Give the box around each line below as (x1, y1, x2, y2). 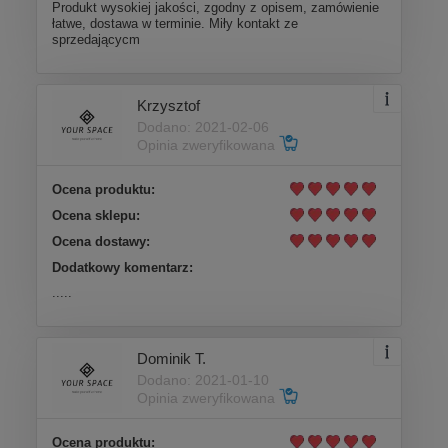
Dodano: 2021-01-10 (137, 372, 269, 389)
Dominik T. (137, 350, 206, 368)
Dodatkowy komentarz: (52, 259, 193, 275)
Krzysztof (137, 97, 200, 115)
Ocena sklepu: (52, 207, 140, 223)
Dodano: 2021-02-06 (137, 119, 269, 136)
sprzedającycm (52, 31, 140, 47)
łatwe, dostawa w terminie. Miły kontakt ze (52, 15, 298, 31)
